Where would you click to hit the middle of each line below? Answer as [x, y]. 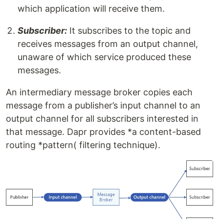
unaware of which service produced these [104, 57]
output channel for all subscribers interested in [102, 119]
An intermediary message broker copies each [99, 92]
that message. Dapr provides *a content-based [103, 132]
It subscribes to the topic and [129, 31]
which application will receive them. [91, 9]
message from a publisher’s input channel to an [103, 106]
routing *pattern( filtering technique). [83, 145]
